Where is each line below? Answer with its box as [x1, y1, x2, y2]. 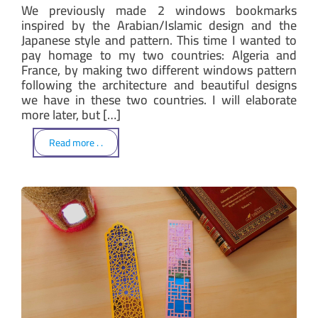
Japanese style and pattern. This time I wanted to [21, 28, 297, 52]
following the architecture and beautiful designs [21, 72, 297, 97]
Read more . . [49, 133, 103, 153]
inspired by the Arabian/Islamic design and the [21, 13, 297, 37]
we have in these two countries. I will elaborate [21, 87, 297, 111]
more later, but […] [21, 102, 121, 126]
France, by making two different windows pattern [21, 57, 297, 82]
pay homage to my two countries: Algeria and [21, 43, 297, 67]
